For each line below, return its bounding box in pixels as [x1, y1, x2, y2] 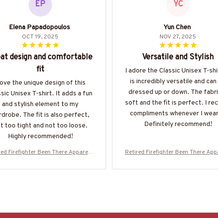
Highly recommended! [7, 132, 73, 141]
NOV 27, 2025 [160, 33, 196, 41]
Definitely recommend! [144, 120, 212, 128]
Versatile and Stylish [142, 52, 214, 62]
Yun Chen [163, 23, 191, 32]
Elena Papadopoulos [8, 23, 70, 32]
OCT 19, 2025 [22, 33, 58, 41]
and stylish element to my [2, 100, 78, 109]
